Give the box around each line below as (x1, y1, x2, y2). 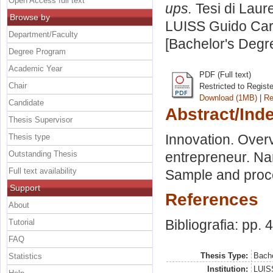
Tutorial (9, 217, 35, 227)
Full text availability (9, 166, 77, 175)
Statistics (9, 251, 42, 261)
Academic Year (9, 63, 62, 73)
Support (10, 182, 40, 193)
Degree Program (9, 46, 66, 56)
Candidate (9, 97, 44, 107)
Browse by (10, 12, 50, 22)
